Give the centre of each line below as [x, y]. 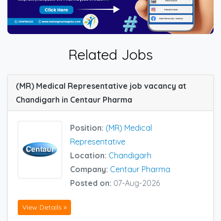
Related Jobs [110, 54]
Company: [90, 169]
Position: [88, 128]
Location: [89, 155]
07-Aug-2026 [137, 183]
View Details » [44, 207]
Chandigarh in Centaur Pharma [74, 99]
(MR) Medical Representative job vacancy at [101, 86]
